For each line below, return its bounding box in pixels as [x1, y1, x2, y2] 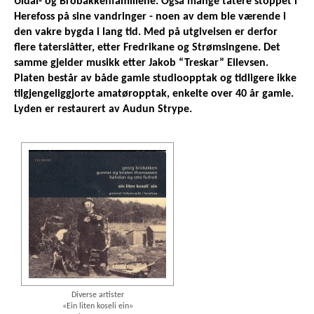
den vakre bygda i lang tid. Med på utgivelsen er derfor [14, 27, 278, 39]
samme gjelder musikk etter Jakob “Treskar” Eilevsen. [14, 57, 268, 69]
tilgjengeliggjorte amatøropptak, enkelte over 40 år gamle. [14, 88, 294, 100]
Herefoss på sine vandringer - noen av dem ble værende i [14, 11, 286, 23]
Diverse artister [71, 291, 124, 300]
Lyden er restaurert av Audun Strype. [14, 104, 192, 116]
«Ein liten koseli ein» [62, 302, 133, 311]
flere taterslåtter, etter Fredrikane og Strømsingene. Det [14, 42, 280, 54]
